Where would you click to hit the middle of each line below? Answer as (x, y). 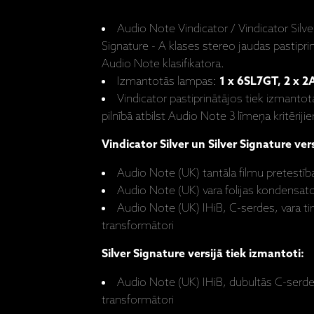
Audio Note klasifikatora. (163, 64)
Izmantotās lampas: (168, 81)
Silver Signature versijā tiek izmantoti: (203, 254)
